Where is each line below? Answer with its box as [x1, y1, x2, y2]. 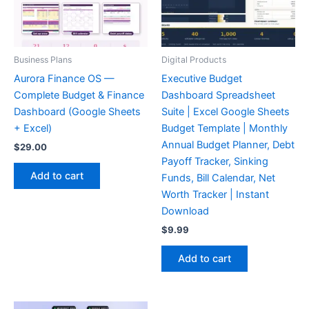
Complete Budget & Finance [14, 88, 144, 101]
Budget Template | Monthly [161, 121, 288, 134]
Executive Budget [161, 72, 242, 85]
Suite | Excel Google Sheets [161, 105, 290, 118]
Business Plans [14, 54, 72, 66]
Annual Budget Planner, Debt [161, 138, 295, 151]
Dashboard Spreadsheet [161, 88, 275, 101]
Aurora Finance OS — [14, 72, 114, 85]
